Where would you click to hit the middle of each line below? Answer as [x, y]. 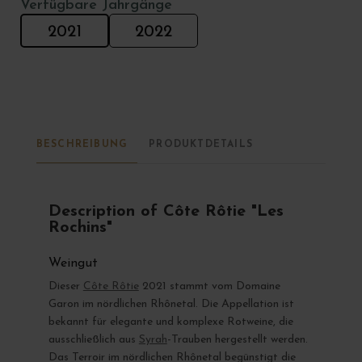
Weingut [73, 263]
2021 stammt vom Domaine [209, 286]
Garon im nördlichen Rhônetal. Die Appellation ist [171, 304]
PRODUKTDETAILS [201, 145]
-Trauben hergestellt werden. [237, 339]
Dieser [65, 286]
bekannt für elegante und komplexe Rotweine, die [170, 322]
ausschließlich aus [93, 339]
